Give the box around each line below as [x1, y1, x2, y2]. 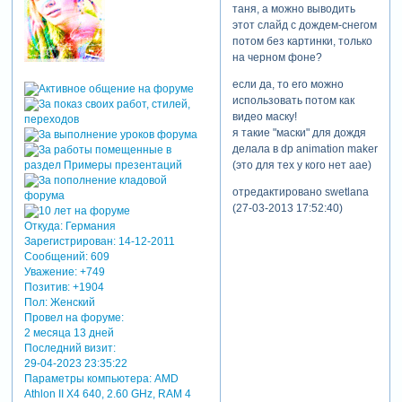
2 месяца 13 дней [23, 327, 114, 340]
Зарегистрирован [23, 235, 113, 249]
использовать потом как [232, 93, 354, 107]
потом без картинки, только [232, 34, 372, 48]
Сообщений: [23, 250, 88, 264]
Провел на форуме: [23, 311, 124, 325]
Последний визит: [23, 342, 116, 355]
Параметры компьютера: [23, 372, 152, 386]
